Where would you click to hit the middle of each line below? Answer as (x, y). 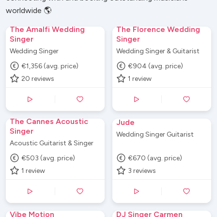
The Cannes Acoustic (49, 122)
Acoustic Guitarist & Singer (52, 143)
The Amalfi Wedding (47, 30)
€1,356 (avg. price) (50, 66)
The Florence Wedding (158, 30)
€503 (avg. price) (48, 158)
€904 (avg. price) (156, 66)
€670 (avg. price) (155, 158)
